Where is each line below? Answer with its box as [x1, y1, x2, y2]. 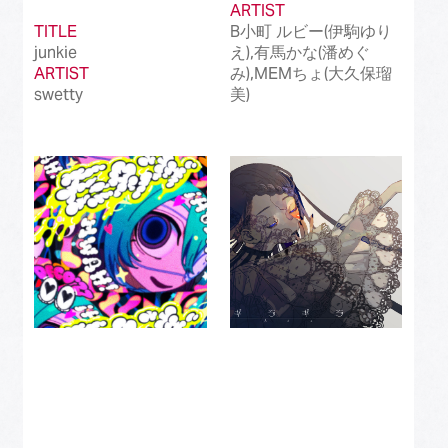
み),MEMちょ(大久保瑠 [229, 63, 392, 85]
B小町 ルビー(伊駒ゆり [229, 21, 392, 43]
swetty [34, 84, 84, 106]
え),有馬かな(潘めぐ [229, 42, 370, 64]
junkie [34, 42, 78, 64]
